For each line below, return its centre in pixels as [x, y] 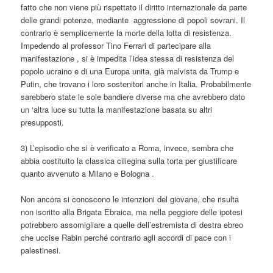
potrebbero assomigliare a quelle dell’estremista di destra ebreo [132, 225]
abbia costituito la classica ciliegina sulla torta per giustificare [129, 160]
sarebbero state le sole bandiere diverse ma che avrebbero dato [133, 96]
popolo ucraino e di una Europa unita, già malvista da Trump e [130, 71]
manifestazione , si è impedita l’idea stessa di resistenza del [128, 58]
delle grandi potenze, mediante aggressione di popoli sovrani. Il [133, 19]
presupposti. [43, 122]
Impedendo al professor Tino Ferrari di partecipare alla [116, 45]
